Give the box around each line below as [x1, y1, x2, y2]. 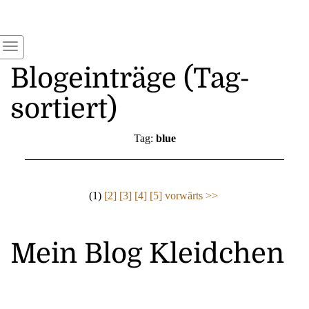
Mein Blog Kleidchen [10, 237, 284, 270]
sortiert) [10, 92, 117, 125]
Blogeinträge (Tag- [10, 62, 250, 94]
